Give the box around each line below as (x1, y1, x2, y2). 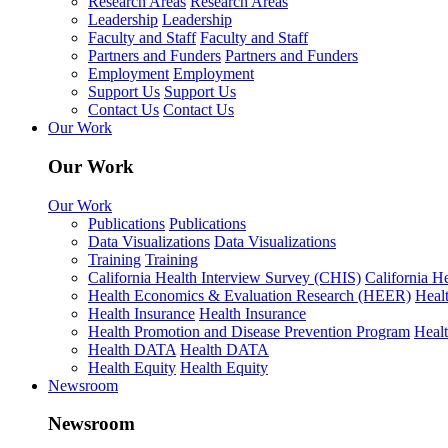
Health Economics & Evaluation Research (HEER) (88, 286, 411, 304)
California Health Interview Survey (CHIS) (88, 268, 361, 286)
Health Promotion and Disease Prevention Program (88, 322, 410, 340)
